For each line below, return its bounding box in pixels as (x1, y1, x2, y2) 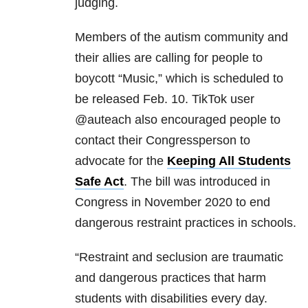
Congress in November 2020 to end (75, 195, 270, 210)
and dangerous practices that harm (75, 271, 266, 285)
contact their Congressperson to (75, 133, 250, 148)
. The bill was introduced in (124, 175, 270, 189)
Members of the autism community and (75, 30, 288, 45)
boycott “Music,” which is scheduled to (75, 71, 283, 86)
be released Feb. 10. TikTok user (75, 92, 254, 107)
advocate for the (75, 154, 167, 168)
